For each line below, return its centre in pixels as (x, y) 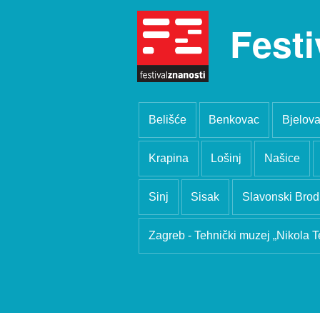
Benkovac (234, 120)
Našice (282, 158)
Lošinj (226, 158)
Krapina (168, 158)
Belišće (167, 120)
